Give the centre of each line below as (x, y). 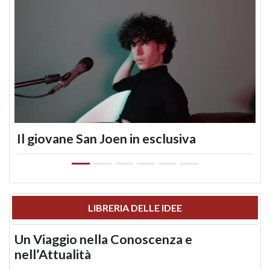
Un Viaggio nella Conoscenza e (103, 240)
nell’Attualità (53, 255)
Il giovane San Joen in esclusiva (106, 139)
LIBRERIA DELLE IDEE (135, 208)
